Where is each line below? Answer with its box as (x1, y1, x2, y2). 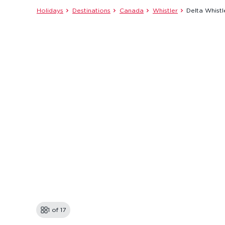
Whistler (153, 8, 178, 14)
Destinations (72, 8, 110, 14)
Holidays (37, 8, 63, 14)
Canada (120, 8, 144, 14)
